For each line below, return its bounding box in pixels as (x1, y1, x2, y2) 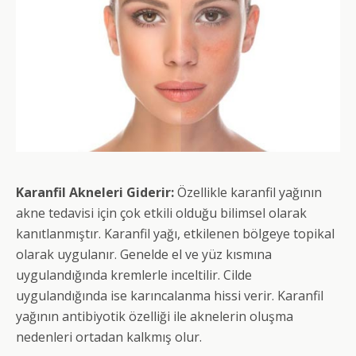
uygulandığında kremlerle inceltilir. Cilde (16, 266, 252, 284)
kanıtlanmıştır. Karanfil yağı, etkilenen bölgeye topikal (16, 225, 335, 243)
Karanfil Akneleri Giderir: (16, 184, 174, 202)
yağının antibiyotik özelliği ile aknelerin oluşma (16, 308, 293, 326)
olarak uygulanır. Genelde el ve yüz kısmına (16, 246, 272, 264)
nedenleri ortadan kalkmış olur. (16, 328, 202, 346)
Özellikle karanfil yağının (174, 184, 322, 202)
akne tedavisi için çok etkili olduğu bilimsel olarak (16, 204, 307, 222)
